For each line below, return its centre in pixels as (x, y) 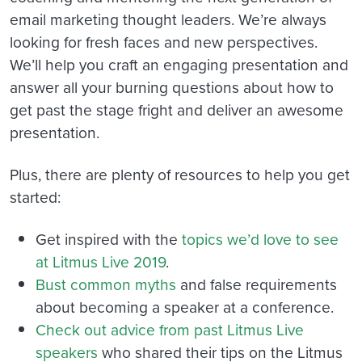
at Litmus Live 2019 (101, 261)
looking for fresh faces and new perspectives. (164, 41)
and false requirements (257, 284)
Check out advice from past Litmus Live (170, 329)
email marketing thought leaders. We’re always (168, 19)
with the (150, 238)
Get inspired (77, 238)
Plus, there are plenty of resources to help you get (180, 174)
